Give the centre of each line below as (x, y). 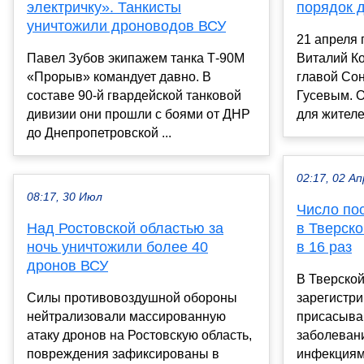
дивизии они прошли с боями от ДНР (139, 115)
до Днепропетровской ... (99, 133)
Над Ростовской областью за (125, 229)
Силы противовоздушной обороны (132, 298)
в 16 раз (324, 247)
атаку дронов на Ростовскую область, (139, 336)
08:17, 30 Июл (65, 197)
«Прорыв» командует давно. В (119, 77)
